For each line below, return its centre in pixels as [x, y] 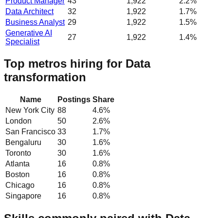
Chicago [20, 185]
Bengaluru [23, 143]
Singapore [23, 196]
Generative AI [29, 33]
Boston [18, 175]
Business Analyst [35, 22]
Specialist [22, 41]
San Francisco [30, 132]
